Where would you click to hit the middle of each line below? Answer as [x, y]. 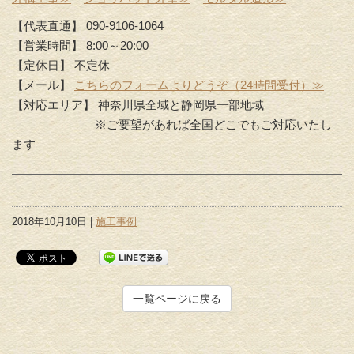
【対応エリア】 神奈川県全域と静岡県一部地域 [138, 104]
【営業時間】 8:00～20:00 [80, 45]
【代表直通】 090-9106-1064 [88, 25]
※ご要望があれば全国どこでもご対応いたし [172, 124]
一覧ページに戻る [177, 298]
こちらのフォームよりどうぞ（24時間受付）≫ [199, 85]
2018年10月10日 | [54, 221]
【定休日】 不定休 [61, 65]
